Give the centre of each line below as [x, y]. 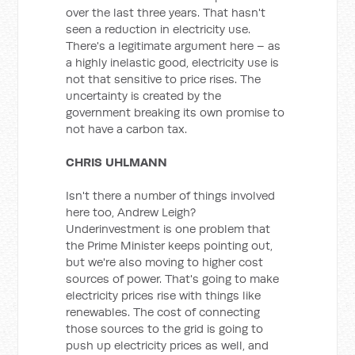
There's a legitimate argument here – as [174, 46]
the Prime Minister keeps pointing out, [170, 245]
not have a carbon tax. [127, 129]
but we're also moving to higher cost [165, 262]
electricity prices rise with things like [164, 295]
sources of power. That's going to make [173, 279]
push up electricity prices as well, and [168, 345]
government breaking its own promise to [176, 112]
